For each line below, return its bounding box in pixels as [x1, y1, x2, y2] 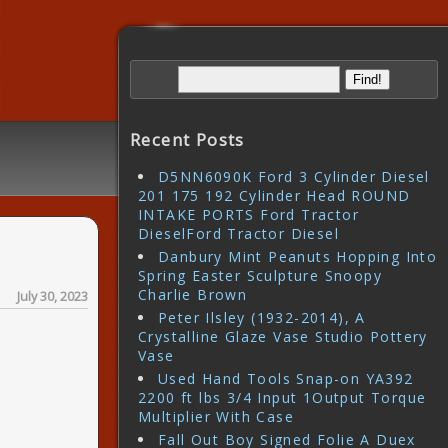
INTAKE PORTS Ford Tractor [138, 205, 359, 225]
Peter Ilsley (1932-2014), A [158, 308, 366, 328]
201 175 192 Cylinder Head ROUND [138, 186, 411, 206]
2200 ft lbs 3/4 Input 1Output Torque [138, 388, 427, 408]
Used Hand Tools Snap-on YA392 [158, 369, 414, 389]
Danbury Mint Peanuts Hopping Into [158, 247, 438, 267]
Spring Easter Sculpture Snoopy [138, 266, 382, 286]
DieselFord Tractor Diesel [138, 224, 339, 244]
